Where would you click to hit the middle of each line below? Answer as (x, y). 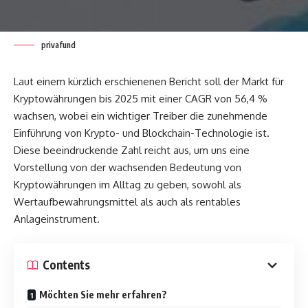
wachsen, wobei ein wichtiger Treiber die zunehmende (141, 116)
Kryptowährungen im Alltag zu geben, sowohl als (128, 185)
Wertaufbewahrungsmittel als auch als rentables (127, 202)
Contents (66, 265)
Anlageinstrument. (57, 219)
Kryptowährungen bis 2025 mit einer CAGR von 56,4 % (141, 99)
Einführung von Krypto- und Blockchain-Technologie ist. (142, 133)
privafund (58, 45)
